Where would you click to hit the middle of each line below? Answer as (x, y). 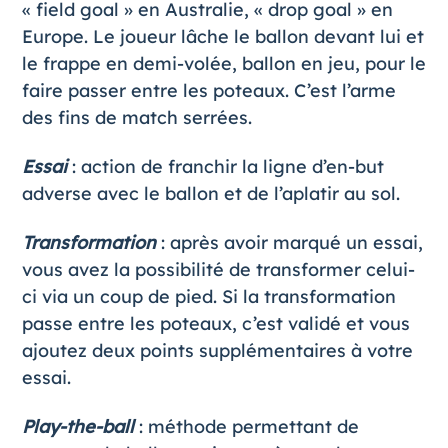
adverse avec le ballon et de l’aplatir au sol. (210, 193)
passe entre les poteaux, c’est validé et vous (215, 323)
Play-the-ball (80, 426)
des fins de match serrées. (136, 117)
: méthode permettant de (248, 426)
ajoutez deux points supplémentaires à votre (217, 350)
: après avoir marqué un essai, (291, 242)
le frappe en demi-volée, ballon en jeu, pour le (223, 63)
